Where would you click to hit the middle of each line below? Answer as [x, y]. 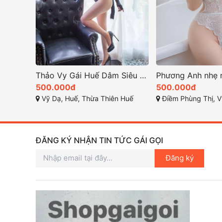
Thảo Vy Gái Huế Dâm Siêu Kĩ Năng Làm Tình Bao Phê [143, 75]
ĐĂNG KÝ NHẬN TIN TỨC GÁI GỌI [99, 140]
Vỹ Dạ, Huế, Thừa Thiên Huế [86, 98]
